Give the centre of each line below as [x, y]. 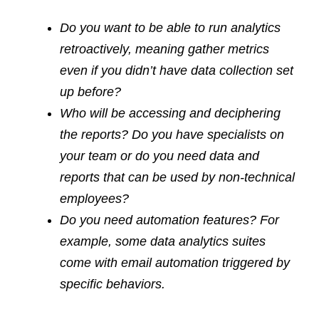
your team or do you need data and [159, 156]
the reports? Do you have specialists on [172, 134]
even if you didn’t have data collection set [177, 70]
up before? [90, 91]
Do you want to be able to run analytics [170, 27]
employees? [94, 198]
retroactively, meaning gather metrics [164, 49]
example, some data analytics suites [163, 241]
